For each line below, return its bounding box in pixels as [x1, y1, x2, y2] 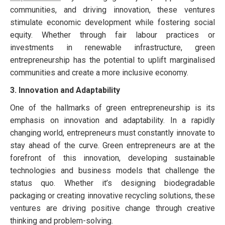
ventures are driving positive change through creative [10, 203, 215, 213]
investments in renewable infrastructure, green [10, 42, 215, 52]
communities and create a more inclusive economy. [10, 67, 188, 77]
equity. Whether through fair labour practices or [10, 30, 215, 40]
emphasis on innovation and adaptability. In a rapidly [10, 115, 215, 125]
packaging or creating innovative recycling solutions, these [10, 190, 215, 200]
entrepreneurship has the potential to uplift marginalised [10, 55, 215, 65]
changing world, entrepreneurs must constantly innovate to [10, 128, 215, 138]
